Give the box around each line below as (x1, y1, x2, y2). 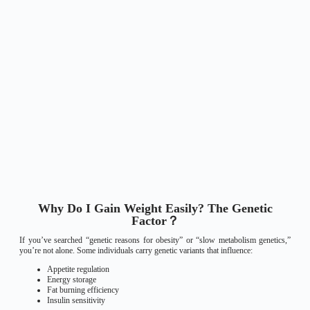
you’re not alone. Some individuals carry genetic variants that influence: (19, 246, 253, 255)
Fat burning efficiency (47, 285, 119, 295)
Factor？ (131, 214, 179, 228)
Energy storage (47, 275, 96, 284)
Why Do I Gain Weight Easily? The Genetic (37, 201, 273, 215)
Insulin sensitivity (47, 295, 105, 305)
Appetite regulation (47, 264, 109, 274)
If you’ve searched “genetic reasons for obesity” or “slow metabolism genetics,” (19, 235, 291, 245)
